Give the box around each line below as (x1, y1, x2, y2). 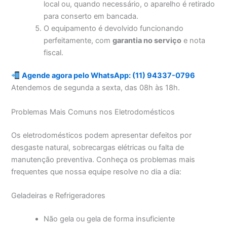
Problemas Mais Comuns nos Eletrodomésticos (11, 107, 175, 117)
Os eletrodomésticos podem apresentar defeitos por (11, 130, 192, 140)
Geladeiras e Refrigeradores (11, 191, 106, 201)
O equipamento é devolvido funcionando (44, 23, 184, 33)
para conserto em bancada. (44, 11, 139, 21)
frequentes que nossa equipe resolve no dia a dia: (11, 167, 182, 176)
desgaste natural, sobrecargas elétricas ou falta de (11, 142, 184, 152)
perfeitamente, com (44, 35, 113, 45)
